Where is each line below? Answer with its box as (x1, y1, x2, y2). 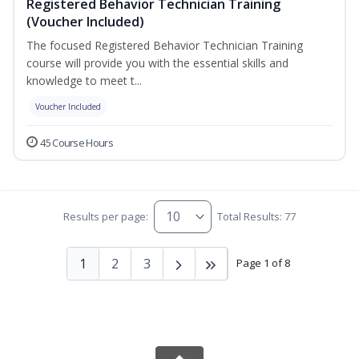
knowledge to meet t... (26, 72, 142, 88)
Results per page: (63, 209, 148, 224)
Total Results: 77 (217, 209, 296, 224)
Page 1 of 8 (236, 256, 290, 271)
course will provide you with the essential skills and (26, 54, 288, 71)
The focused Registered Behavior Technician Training (26, 37, 303, 53)
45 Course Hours (40, 135, 113, 150)
